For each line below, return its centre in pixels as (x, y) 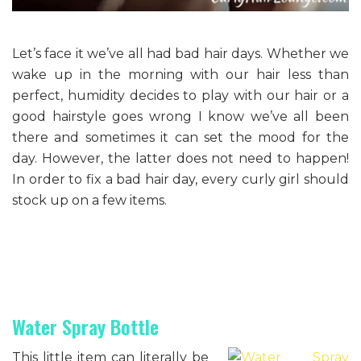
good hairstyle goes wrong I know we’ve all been (180, 116)
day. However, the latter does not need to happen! (180, 158)
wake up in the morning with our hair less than (180, 74)
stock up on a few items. (89, 200)
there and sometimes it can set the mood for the (180, 137)
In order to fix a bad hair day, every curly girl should (180, 179)
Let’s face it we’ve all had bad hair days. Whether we (180, 53)
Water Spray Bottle (85, 326)
